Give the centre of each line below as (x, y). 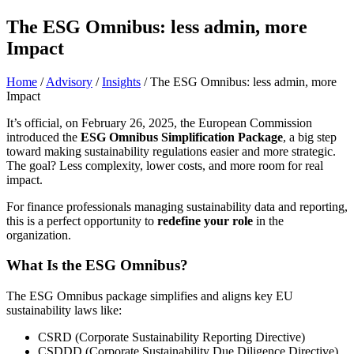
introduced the (43, 137)
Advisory (69, 81)
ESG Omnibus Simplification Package (182, 137)
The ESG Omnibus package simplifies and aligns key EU (150, 296)
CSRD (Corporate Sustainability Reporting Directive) (171, 337)
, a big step (310, 137)
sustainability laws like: (64, 311)
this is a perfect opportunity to (82, 220)
